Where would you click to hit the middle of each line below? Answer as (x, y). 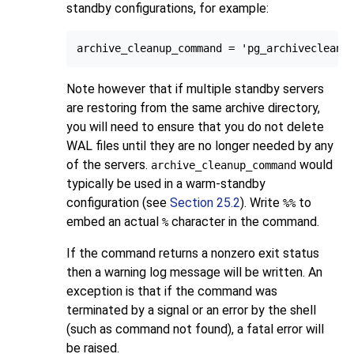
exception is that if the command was (172, 292)
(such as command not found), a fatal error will (195, 330)
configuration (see (118, 203)
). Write (262, 203)
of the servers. (109, 165)
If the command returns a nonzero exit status (193, 254)
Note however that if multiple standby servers (195, 89)
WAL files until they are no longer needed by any (200, 146)
